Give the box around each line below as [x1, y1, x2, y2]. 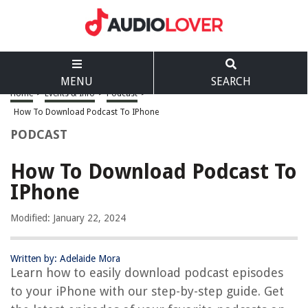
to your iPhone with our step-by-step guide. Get [10, 284, 284, 298]
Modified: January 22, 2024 [10, 212, 126, 223]
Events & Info [45, 89, 95, 98]
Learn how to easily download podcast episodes [10, 265, 283, 280]
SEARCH [210, 75, 251, 88]
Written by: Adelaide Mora [10, 253, 120, 264]
